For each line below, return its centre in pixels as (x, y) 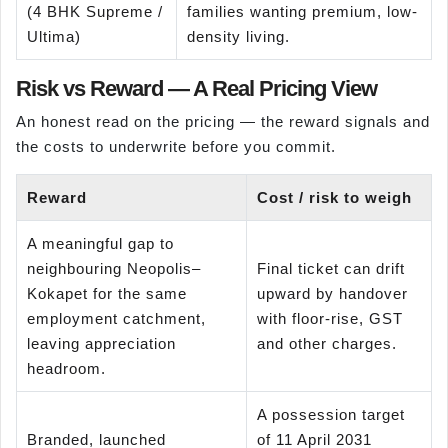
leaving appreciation (101, 343)
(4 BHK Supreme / (95, 12)
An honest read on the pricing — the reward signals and (223, 122)
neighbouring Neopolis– (114, 268)
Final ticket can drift (331, 268)
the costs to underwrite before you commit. (176, 147)
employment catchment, (116, 318)
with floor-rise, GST (330, 318)
